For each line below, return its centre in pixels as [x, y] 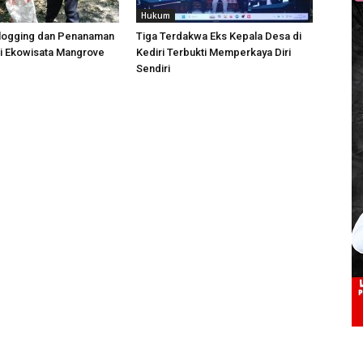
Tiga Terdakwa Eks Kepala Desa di [219, 36]
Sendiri [153, 68]
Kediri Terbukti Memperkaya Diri [214, 52]
